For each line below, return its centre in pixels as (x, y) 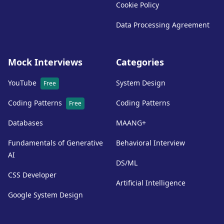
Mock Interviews (45, 62)
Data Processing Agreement (163, 25)
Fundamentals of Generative (55, 143)
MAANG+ (131, 123)
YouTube (22, 83)
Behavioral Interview (150, 143)
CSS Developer (32, 175)
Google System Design (45, 195)
